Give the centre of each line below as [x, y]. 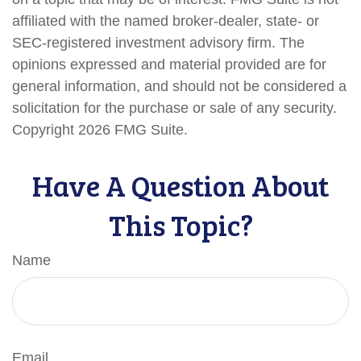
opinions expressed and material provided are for [169, 64]
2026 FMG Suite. [133, 130]
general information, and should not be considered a [179, 86]
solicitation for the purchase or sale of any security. [174, 108]
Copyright [45, 130]
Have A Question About [180, 185]
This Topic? [180, 224]
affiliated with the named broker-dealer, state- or [166, 21]
